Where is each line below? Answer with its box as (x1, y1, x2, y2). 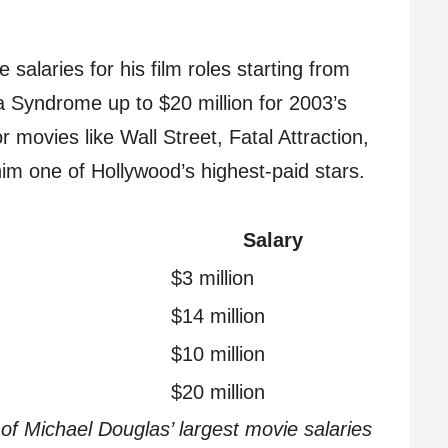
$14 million (171, 305, 265, 327)
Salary (243, 229, 303, 251)
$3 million (171, 267, 254, 289)
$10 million (171, 343, 265, 365)
